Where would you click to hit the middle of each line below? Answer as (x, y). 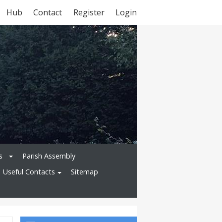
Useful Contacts (29, 172)
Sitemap (84, 172)
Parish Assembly (49, 156)
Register (89, 12)
